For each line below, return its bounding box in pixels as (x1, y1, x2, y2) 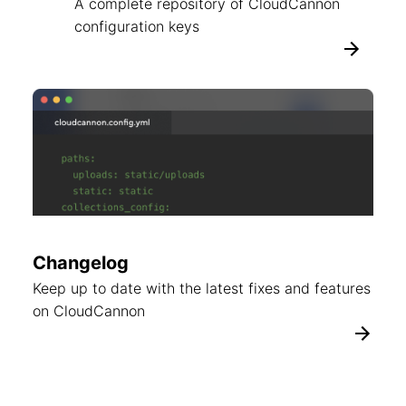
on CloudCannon (33, 302, 145, 320)
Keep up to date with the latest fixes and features (33, 279, 371, 297)
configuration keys (74, 17, 199, 35)
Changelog (33, 252, 129, 274)
